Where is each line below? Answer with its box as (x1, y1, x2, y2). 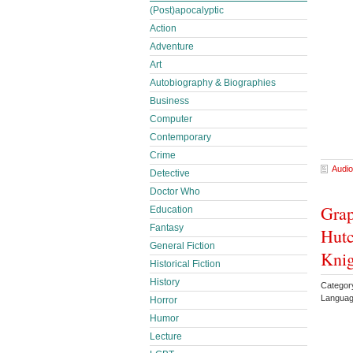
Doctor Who (150, 186, 200, 197)
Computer (150, 113, 192, 124)
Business (150, 95, 189, 106)
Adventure (150, 41, 194, 52)
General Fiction (150, 240, 215, 251)
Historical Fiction (150, 258, 221, 269)
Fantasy (150, 222, 184, 233)
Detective (150, 168, 190, 179)
